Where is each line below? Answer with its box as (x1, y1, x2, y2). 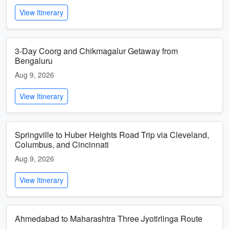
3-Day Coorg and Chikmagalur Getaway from (15, 45, 178, 57)
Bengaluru (15, 55, 53, 66)
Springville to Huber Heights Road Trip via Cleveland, (15, 129, 209, 141)
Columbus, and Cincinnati (15, 139, 109, 150)
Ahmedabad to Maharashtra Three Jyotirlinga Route (15, 213, 202, 224)
